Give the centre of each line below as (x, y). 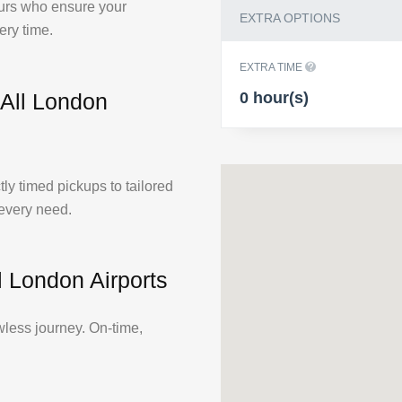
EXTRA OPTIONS (290, 17)
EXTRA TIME (272, 67)
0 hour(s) (274, 97)
